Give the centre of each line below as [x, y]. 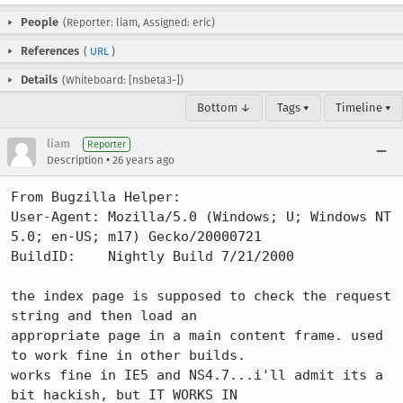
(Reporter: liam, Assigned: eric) [139, 22]
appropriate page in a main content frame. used [197, 336]
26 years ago [143, 160]
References [50, 51]
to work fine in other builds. [128, 355]
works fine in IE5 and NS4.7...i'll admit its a [197, 375]
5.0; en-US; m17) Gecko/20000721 [136, 237]
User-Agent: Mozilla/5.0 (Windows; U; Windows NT [201, 217]
